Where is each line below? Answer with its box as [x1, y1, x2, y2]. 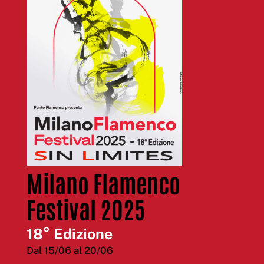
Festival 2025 [26, 193, 146, 225]
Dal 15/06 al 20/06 [26, 245, 113, 257]
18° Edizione [26, 225, 113, 243]
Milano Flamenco [26, 167, 180, 199]
